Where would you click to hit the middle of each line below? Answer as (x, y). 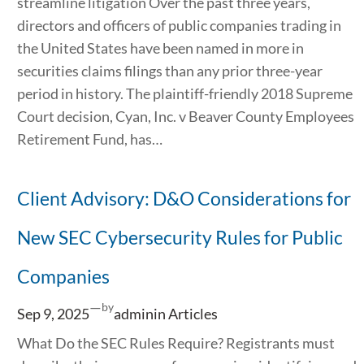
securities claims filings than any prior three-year (169, 70)
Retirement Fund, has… (89, 139)
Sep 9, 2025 (53, 313)
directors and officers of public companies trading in (179, 25)
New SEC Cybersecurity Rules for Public (180, 238)
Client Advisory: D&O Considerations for (184, 199)
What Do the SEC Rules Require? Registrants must (175, 343)
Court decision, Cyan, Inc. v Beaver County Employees (185, 116)
